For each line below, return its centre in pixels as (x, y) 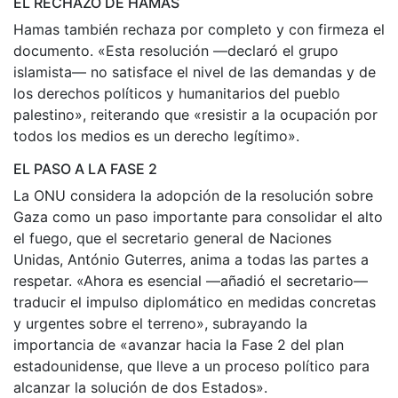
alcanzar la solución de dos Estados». (140, 387)
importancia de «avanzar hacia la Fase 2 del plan (179, 344)
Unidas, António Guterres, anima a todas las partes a (191, 259)
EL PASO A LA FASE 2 (85, 168)
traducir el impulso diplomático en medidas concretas (195, 302)
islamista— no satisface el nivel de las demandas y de (195, 72)
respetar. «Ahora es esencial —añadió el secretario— (191, 280)
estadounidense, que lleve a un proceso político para (191, 366)
